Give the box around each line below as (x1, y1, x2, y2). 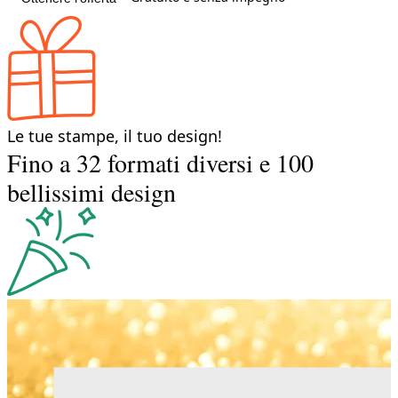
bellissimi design (7, 174, 176, 209)
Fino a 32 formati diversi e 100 (7, 145, 314, 179)
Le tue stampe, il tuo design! (7, 124, 222, 147)
